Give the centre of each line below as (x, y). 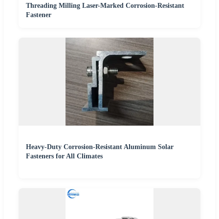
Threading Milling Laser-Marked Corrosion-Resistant (105, 6)
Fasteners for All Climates (64, 156)
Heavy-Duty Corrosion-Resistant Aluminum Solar (100, 147)
